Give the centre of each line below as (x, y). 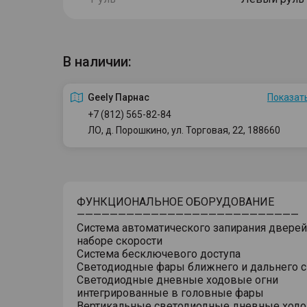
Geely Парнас (119, 97)
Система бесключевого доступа (159, 254)
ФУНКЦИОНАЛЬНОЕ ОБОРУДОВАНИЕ (175, 202)
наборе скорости (120, 241)
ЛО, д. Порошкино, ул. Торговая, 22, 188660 (184, 130)
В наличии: (97, 62)
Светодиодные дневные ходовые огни (177, 280)
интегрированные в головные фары (170, 293)
